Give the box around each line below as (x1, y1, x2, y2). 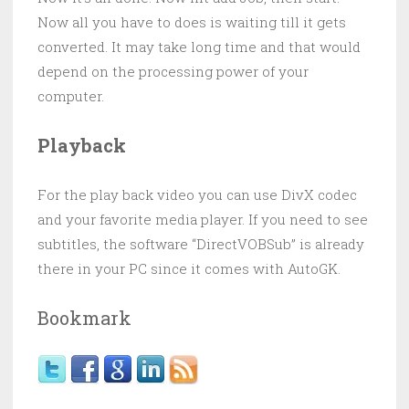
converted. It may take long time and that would (37, 37, 361, 56)
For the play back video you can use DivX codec (37, 184, 357, 204)
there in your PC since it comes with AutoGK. (37, 258, 341, 278)
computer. (37, 86, 104, 105)
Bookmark (37, 305, 131, 330)
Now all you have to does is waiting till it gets (37, 12, 346, 31)
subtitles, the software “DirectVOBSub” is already (37, 234, 364, 253)
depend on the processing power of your (37, 61, 309, 80)
